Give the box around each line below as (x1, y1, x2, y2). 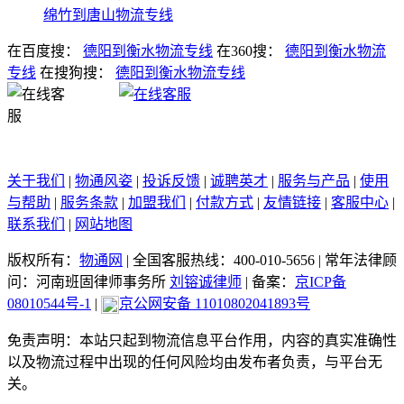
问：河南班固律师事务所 (7, 273, 170, 289)
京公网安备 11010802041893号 (119, 295, 310, 311)
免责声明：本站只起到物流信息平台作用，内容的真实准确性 (7, 333, 397, 349)
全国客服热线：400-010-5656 (133, 252, 315, 268)
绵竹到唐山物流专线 (43, 6, 173, 23)
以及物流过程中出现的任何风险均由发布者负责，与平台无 (7, 354, 382, 371)
